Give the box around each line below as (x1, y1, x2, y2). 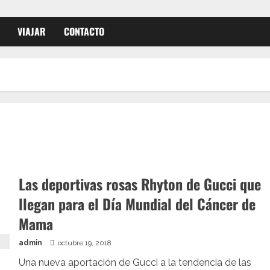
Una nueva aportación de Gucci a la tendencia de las (18, 257, 251, 268)
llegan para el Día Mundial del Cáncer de (18, 193, 256, 215)
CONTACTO (64, 24, 104, 39)
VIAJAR (17, 24, 46, 39)
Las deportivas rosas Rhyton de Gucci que (18, 173, 261, 195)
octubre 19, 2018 (55, 239, 111, 247)
